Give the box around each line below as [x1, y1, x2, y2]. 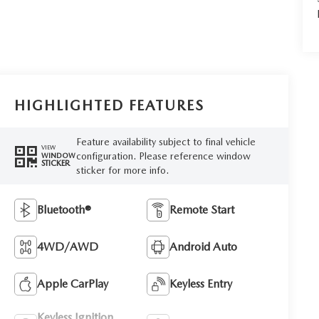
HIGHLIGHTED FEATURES [14, 96, 205, 114]
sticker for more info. [75, 164, 169, 176]
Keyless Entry [169, 276, 233, 291]
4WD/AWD [37, 239, 99, 253]
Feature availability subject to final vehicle [75, 135, 256, 147]
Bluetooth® [37, 202, 92, 216]
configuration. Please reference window [75, 150, 251, 162]
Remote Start [169, 202, 235, 216]
